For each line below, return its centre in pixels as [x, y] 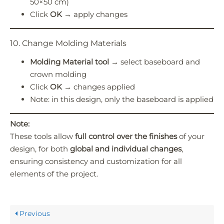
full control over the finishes [126, 136]
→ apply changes [95, 14]
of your [191, 136]
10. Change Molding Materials [68, 43]
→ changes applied [98, 86]
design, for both [40, 149]
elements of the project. [54, 174]
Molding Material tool [69, 61]
